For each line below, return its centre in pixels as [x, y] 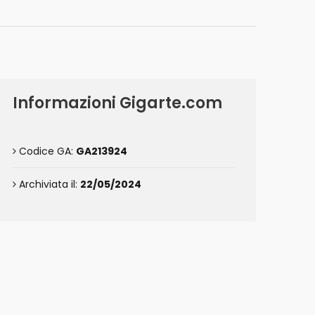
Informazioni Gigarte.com [117, 103]
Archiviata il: [48, 184]
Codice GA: [46, 151]
